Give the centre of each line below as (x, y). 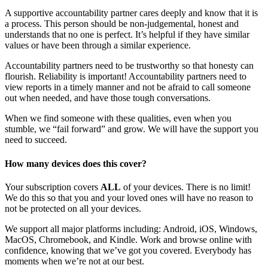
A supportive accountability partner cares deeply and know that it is (131, 13)
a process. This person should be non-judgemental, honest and (122, 24)
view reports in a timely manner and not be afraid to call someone (128, 87)
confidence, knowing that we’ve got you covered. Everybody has (128, 250)
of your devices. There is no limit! (186, 187)
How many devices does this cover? (76, 163)
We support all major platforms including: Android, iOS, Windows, (131, 229)
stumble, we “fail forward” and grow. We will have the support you (132, 129)
